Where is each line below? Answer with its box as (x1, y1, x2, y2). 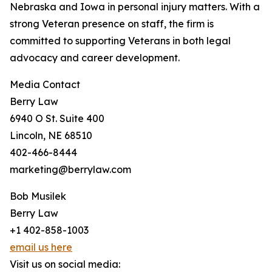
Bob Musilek (10, 190, 66, 203)
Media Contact (10, 78, 80, 91)
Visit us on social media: (10, 258, 120, 271)
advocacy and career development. (10, 52, 180, 64)
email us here (10, 241, 72, 254)
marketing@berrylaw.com (10, 163, 131, 176)
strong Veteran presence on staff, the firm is (10, 18, 214, 30)
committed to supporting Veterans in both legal (10, 35, 231, 47)
